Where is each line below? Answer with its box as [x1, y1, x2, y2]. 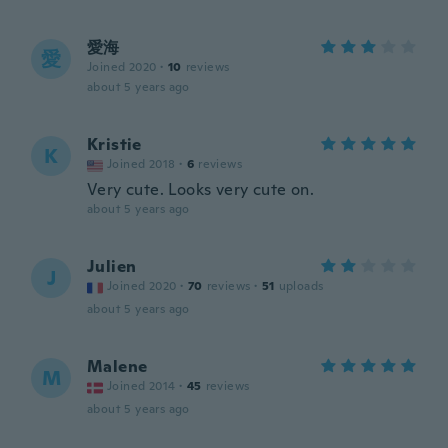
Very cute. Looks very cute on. [87, 179, 314, 200]
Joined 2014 [107, 378, 176, 394]
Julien [87, 256, 137, 277]
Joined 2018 [107, 156, 176, 172]
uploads [278, 278, 324, 294]
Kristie [87, 134, 142, 155]
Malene [87, 356, 148, 377]
